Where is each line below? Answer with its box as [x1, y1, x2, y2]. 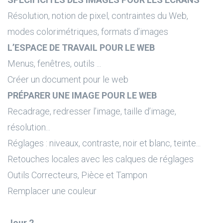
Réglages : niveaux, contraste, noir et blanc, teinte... [7, 138, 201, 148]
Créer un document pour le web [7, 74, 128, 85]
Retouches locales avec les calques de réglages [7, 154, 194, 164]
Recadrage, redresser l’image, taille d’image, [7, 106, 176, 116]
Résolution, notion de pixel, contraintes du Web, [7, 10, 188, 21]
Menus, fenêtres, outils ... [7, 58, 101, 69]
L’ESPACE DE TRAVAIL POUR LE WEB [7, 42, 155, 53]
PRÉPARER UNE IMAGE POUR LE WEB [7, 90, 157, 101]
